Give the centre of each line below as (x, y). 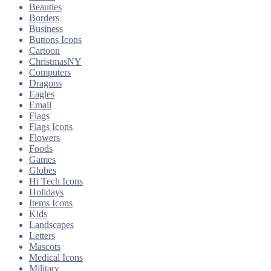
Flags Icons (51, 127)
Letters (42, 236)
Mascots (45, 247)
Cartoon (44, 51)
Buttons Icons (55, 40)
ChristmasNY (55, 61)
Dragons (45, 83)
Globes (43, 170)
